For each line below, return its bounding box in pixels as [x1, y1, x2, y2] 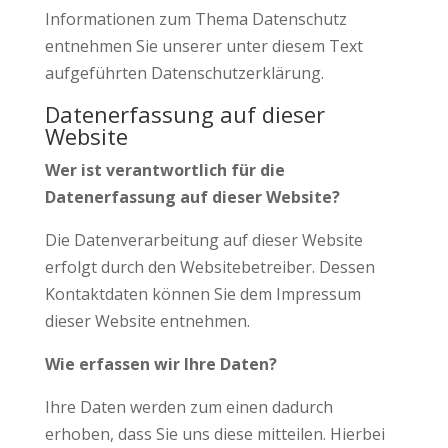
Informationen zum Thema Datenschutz [44, 8, 347, 30]
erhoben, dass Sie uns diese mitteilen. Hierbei [44, 423, 385, 445]
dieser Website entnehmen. [44, 310, 250, 332]
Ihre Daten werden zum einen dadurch [44, 396, 333, 418]
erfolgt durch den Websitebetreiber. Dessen [44, 256, 375, 278]
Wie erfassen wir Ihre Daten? [44, 353, 277, 375]
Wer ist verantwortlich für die [44, 159, 285, 181]
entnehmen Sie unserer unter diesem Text [44, 35, 363, 57]
